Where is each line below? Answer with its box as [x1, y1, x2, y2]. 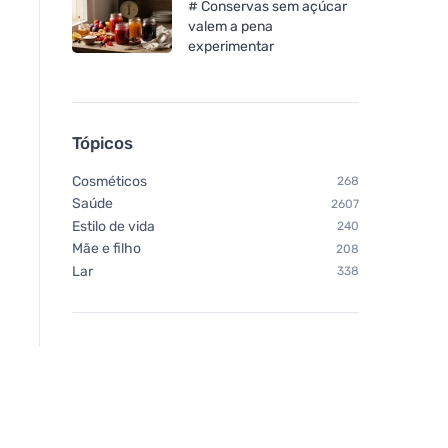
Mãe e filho [72, 240, 141, 258]
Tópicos [72, 132, 133, 153]
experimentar [188, 37, 274, 55]
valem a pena [188, 17, 273, 35]
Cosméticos [72, 172, 147, 190]
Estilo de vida [72, 217, 155, 235]
